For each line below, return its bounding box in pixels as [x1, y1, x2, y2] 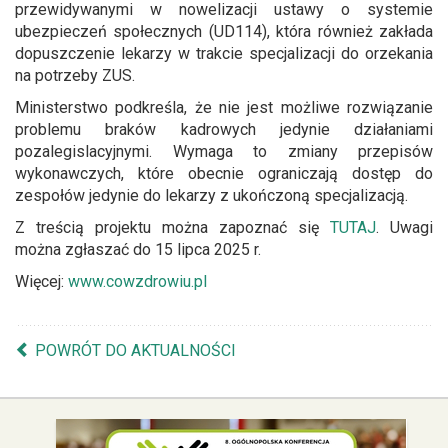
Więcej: [15, 272, 68, 291]
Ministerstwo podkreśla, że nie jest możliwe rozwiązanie [15, 98, 433, 117]
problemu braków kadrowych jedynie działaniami [15, 120, 433, 139]
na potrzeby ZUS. [15, 66, 135, 85]
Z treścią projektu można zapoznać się [15, 218, 330, 237]
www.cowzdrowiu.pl [68, 272, 207, 291]
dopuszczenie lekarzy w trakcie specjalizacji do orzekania [15, 44, 433, 63]
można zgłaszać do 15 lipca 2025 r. [15, 240, 261, 259]
